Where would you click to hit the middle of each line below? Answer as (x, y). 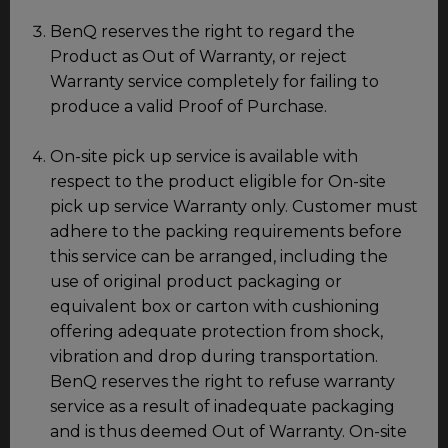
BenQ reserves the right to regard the (202, 31)
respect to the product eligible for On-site (218, 181)
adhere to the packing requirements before (226, 231)
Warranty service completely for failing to (214, 81)
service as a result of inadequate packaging (222, 406)
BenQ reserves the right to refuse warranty (222, 381)
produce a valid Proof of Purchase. (188, 106)
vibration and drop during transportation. (214, 356)
